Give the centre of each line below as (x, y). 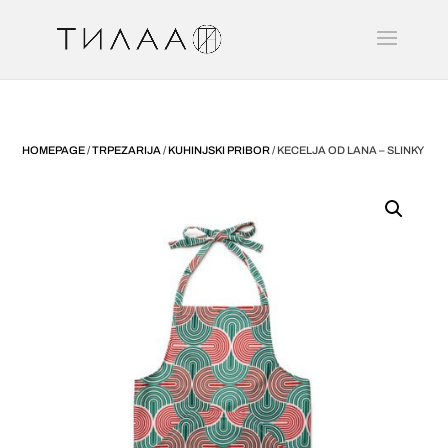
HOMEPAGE (54, 150)
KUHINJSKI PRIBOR (219, 150)
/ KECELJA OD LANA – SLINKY (347, 150)
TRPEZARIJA (127, 150)
